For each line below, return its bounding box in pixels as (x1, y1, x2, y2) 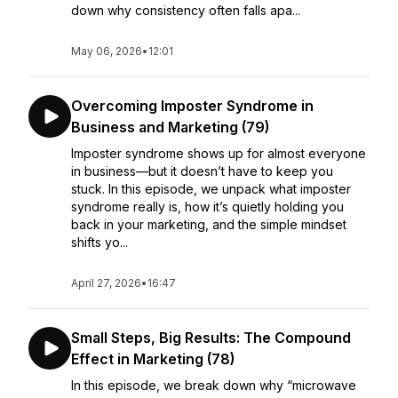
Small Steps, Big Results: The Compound (71, 329, 351, 346)
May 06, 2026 (71, 44, 142, 58)
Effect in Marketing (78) (71, 350, 235, 368)
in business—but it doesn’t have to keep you (71, 163, 333, 179)
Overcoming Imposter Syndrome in (71, 97, 314, 115)
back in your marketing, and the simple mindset (71, 217, 346, 232)
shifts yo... (71, 235, 128, 250)
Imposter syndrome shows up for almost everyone (71, 146, 366, 161)
